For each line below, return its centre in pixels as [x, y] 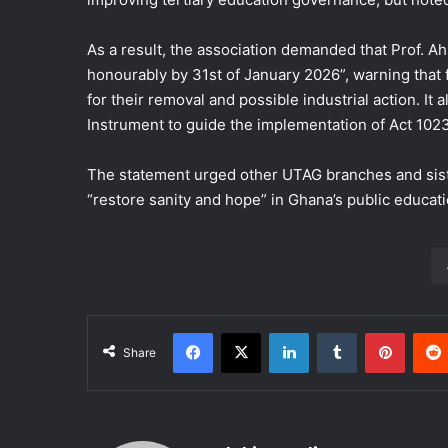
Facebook [242, 332]
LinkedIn [334, 332]
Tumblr [377, 332]
